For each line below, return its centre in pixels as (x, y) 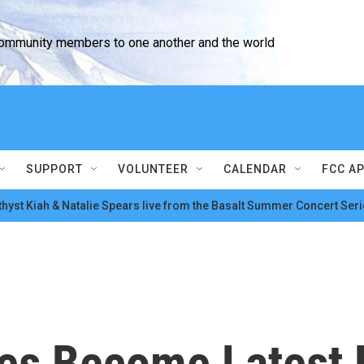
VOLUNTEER (153, 169)
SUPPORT (54, 169)
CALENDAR (255, 169)
